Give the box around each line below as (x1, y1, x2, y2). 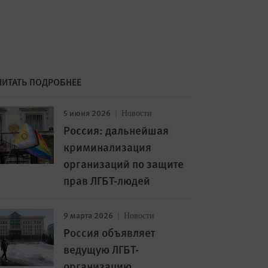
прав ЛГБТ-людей (63, 172, 150, 188)
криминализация (63, 139, 151, 155)
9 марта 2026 (63, 209, 113, 221)
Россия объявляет (63, 224, 155, 240)
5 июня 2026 (63, 106, 111, 118)
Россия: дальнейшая (63, 122, 169, 138)
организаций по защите (63, 156, 184, 172)
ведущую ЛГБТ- (63, 241, 139, 257)
